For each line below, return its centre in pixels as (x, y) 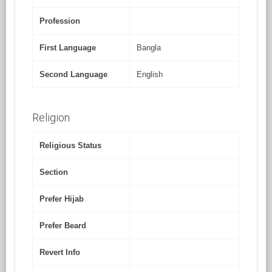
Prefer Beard (63, 226)
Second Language (74, 75)
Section (54, 172)
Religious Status (71, 146)
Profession (60, 21)
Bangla (149, 48)
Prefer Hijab (62, 199)
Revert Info (60, 253)
